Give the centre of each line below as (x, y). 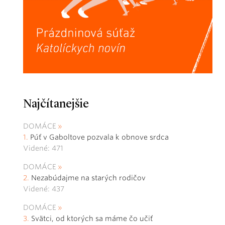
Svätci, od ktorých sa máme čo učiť (93, 219)
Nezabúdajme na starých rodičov (88, 178)
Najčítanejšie (56, 105)
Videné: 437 (44, 189)
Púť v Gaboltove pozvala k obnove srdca (99, 137)
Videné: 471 (43, 148)
